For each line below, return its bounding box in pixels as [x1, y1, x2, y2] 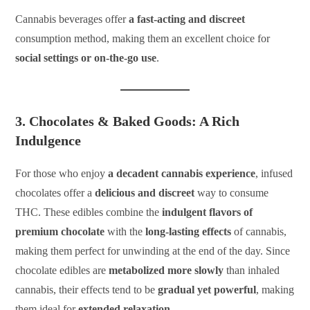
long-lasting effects [145, 225, 232, 237]
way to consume [194, 186, 269, 199]
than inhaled [224, 264, 280, 276]
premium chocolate [15, 225, 105, 237]
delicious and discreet [95, 186, 195, 199]
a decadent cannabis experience [108, 167, 256, 179]
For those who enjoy [15, 167, 109, 179]
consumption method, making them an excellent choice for [15, 32, 271, 44]
